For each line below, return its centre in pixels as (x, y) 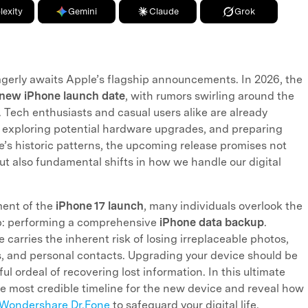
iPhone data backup (212, 222)
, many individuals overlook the (223, 206)
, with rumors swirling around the (210, 96)
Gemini (83, 11)
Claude (164, 11)
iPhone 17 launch (100, 206)
